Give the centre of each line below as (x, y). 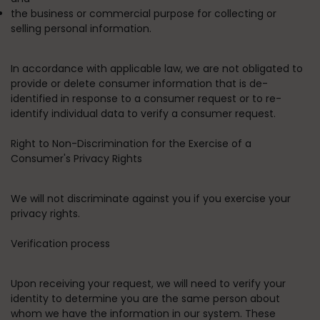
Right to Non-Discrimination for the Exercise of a (131, 144)
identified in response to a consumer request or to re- (146, 99)
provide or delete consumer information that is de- (139, 84)
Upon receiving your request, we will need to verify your (148, 284)
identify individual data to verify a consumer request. (143, 114)
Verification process (60, 244)
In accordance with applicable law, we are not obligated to (157, 69)
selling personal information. (81, 29)
